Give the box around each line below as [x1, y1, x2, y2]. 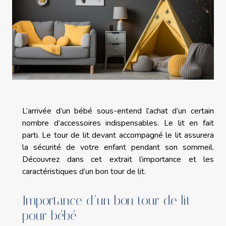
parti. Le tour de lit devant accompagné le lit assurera [22, 129, 214, 141]
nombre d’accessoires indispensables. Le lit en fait [22, 117, 214, 129]
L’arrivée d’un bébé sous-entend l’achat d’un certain [22, 105, 214, 117]
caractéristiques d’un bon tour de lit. [22, 165, 148, 177]
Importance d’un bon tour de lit [22, 193, 191, 208]
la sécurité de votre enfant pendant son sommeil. [22, 141, 214, 153]
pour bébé [22, 208, 81, 223]
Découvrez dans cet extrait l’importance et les [22, 153, 214, 165]
